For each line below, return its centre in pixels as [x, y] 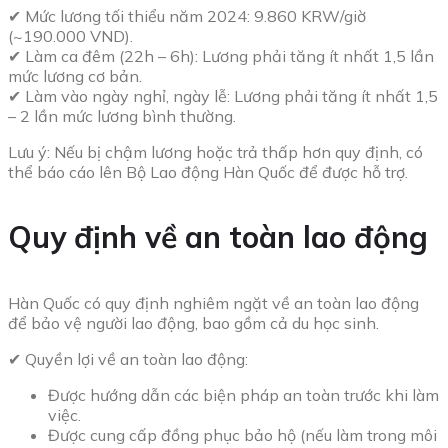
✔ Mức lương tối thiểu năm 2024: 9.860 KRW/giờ [187, 16]
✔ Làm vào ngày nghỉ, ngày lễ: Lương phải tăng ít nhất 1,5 [223, 96]
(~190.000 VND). [70, 36]
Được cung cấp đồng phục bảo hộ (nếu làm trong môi [242, 435]
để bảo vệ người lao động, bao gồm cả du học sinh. [193, 323]
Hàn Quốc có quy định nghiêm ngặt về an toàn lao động [213, 303]
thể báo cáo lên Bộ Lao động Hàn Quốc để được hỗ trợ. [208, 172]
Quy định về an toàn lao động [218, 237]
